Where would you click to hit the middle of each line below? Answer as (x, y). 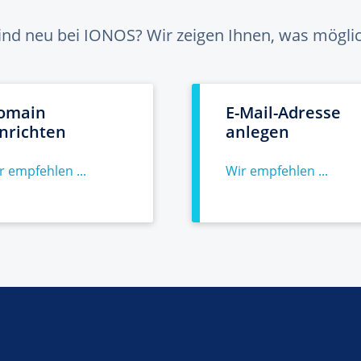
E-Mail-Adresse (283, 112)
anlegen (257, 132)
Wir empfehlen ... (277, 171)
